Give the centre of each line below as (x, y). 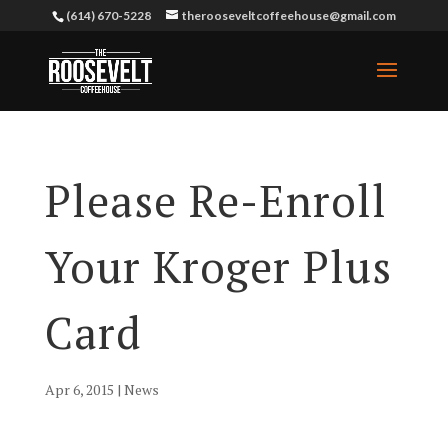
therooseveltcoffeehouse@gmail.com (288, 15)
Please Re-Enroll (215, 200)
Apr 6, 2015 (79, 389)
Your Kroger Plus (218, 266)
